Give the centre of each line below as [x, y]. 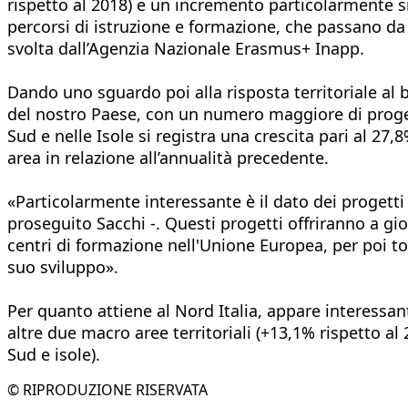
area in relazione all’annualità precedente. [168, 157]
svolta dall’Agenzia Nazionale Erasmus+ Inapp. [186, 48]
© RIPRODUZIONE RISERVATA [107, 389]
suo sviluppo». [63, 266]
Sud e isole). [54, 354]
